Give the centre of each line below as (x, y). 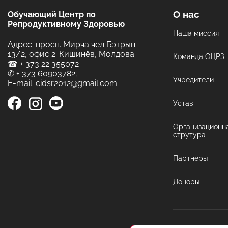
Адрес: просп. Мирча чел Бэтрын (72, 45)
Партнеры (190, 159)
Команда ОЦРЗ (199, 57)
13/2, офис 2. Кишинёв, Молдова (71, 54)
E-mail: (22, 83)
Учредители (193, 80)
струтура (189, 135)
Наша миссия (196, 33)
